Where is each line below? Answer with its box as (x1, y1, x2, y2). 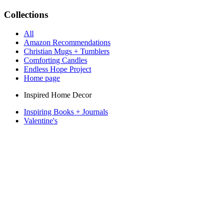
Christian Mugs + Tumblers (24, 47, 110, 56)
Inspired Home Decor (24, 91, 92, 100)
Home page (24, 74, 60, 83)
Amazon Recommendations (24, 38, 111, 47)
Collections (4, 9, 48, 20)
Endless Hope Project (24, 65, 91, 74)
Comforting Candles (24, 56, 87, 65)
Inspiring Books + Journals (24, 108, 108, 116)
